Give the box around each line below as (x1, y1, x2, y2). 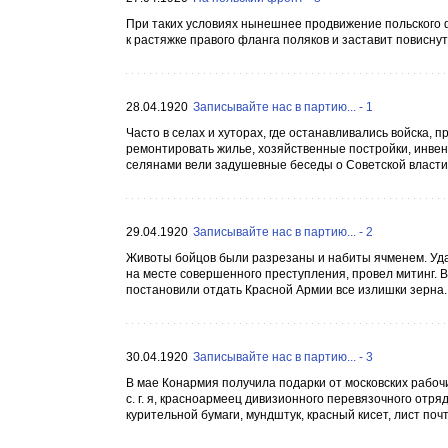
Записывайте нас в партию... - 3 (193, 350, 373, 364)
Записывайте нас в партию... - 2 (193, 225, 373, 239)
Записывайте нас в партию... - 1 (193, 100, 373, 114)
